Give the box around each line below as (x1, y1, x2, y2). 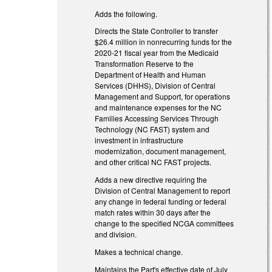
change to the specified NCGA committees (95, 218, 234, 229)
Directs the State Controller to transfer (95, 25, 219, 36)
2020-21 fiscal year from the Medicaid (95, 47, 219, 58)
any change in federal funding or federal (95, 196, 227, 207)
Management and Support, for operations (95, 91, 231, 102)
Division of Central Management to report (95, 185, 231, 196)
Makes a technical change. (95, 246, 183, 257)
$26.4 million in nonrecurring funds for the (95, 36, 233, 47)
